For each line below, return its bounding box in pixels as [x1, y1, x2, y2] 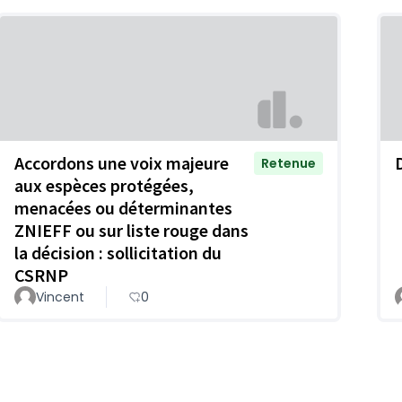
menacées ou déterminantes [14, 196, 232, 219]
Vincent [36, 287, 84, 306]
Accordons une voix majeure [14, 151, 229, 174]
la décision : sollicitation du [14, 240, 222, 264]
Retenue [261, 153, 316, 172]
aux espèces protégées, [14, 173, 194, 197]
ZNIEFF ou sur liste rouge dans [14, 218, 249, 241]
